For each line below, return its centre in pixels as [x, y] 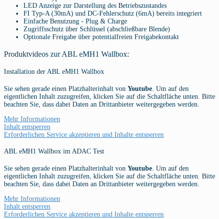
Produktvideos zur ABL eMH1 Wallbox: [66, 54]
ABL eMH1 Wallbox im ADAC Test [54, 152]
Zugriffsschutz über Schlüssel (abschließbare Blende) [97, 29]
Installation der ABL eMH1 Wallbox [54, 72]
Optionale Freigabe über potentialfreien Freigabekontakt [101, 37]
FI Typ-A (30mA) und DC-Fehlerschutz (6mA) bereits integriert [113, 14]
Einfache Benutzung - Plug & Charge [75, 22]
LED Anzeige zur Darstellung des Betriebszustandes [95, 6]
